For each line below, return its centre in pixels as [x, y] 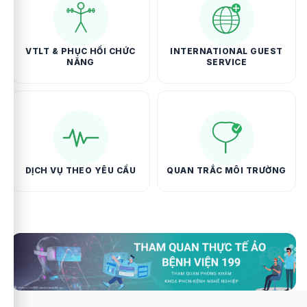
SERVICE [226, 62]
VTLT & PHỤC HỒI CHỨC [81, 51]
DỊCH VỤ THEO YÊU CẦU [81, 170]
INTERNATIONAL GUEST [226, 51]
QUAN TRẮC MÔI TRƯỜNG [226, 170]
